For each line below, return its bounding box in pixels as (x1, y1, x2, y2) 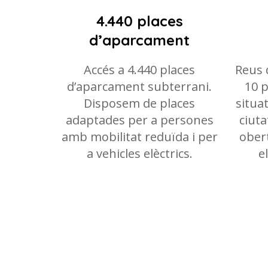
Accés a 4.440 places (84, 62, 196, 78)
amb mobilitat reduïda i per (61, 129, 218, 145)
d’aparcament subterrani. (67, 78, 212, 95)
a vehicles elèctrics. (86, 145, 193, 162)
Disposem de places (84, 95, 196, 111)
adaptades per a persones (65, 112, 214, 128)
